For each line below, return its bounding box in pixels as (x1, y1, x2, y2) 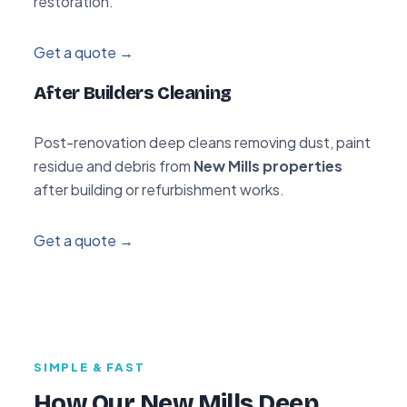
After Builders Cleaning (34, 81, 232, 104)
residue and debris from (34, 155, 194, 175)
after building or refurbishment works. (34, 179, 284, 199)
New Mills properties (194, 155, 342, 175)
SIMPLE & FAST (34, 359, 145, 374)
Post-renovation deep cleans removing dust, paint (34, 132, 371, 152)
